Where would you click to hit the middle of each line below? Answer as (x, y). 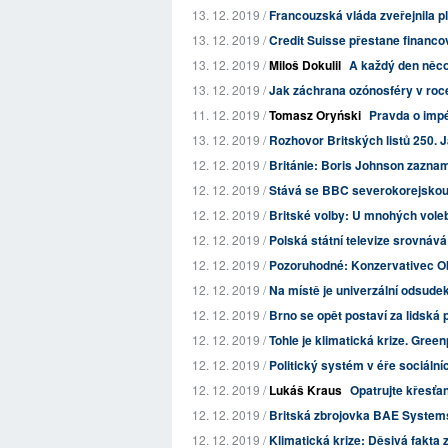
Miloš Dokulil (305, 65)
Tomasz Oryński (315, 115)
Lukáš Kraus (305, 390)
